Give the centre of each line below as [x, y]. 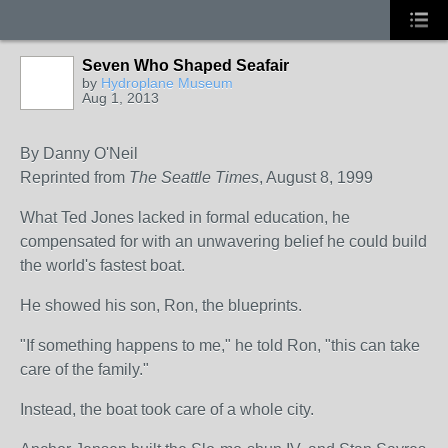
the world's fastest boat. [102, 265]
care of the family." [84, 369]
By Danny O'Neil [79, 153]
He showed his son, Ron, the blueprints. [161, 305]
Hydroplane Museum [167, 83]
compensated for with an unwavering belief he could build [223, 241]
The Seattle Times [194, 177]
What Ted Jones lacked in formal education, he [185, 217]
